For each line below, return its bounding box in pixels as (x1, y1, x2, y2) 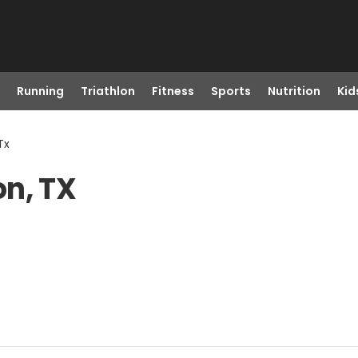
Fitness (151, 83, 194, 99)
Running (16, 83, 64, 99)
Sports (210, 83, 251, 99)
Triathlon (80, 83, 135, 99)
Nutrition (267, 83, 320, 99)
